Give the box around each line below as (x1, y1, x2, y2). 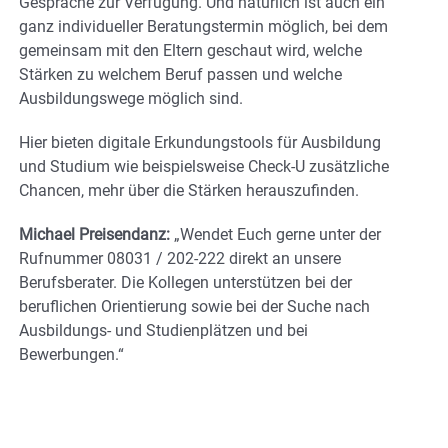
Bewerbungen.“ (19, 344, 124, 364)
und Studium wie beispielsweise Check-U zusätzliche (19, 156, 389, 176)
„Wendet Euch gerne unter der (170, 224, 381, 244)
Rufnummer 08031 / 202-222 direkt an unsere (19, 248, 341, 268)
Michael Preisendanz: (19, 224, 170, 244)
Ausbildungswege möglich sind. (19, 88, 243, 108)
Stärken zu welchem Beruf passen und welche (19, 64, 342, 84)
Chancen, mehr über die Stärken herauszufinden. (19, 180, 359, 200)
